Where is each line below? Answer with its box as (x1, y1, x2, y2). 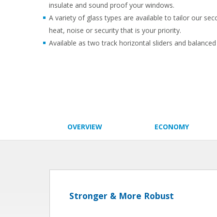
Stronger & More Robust (69, 189, 174, 201)
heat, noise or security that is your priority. (49, 25, 181, 35)
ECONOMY (154, 122, 189, 131)
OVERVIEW (67, 122, 102, 131)
